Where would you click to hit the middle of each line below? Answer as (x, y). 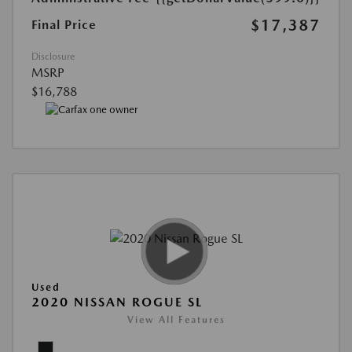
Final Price (64, 24)
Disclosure (53, 56)
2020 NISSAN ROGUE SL (117, 302)
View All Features (176, 320)
